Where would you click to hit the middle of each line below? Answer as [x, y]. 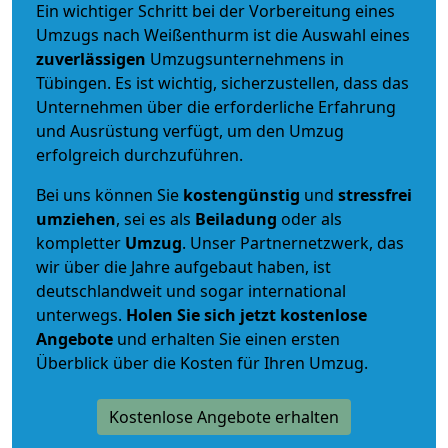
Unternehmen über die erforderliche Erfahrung [216, 106]
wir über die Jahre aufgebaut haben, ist [183, 266]
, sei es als [155, 218]
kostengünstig [241, 194]
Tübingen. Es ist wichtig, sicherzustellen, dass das [222, 82]
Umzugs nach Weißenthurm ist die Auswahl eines [223, 34]
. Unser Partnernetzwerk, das [293, 242]
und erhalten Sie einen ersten [226, 338]
